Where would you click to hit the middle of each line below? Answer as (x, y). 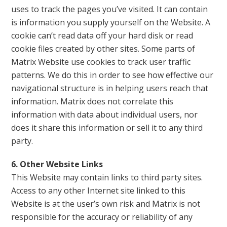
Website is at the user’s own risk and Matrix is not (106, 204)
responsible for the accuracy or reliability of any (102, 217)
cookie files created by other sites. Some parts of (103, 49)
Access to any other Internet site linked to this (99, 191)
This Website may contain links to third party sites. (107, 177)
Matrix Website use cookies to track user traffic (101, 62)
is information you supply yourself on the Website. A (111, 22)
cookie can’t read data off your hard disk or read (102, 35)
